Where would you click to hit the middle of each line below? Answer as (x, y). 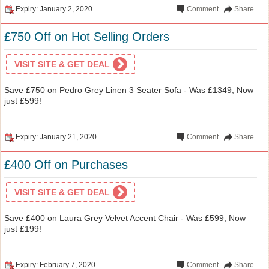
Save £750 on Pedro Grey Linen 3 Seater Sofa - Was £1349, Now (129, 90)
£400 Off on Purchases (66, 164)
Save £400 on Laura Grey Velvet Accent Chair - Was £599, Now (125, 218)
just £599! (23, 101)
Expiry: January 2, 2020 (54, 9)
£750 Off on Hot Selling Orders (87, 36)
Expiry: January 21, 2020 (56, 137)
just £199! (23, 228)
